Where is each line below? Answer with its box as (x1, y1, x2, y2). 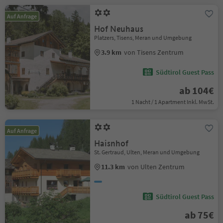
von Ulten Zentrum (127, 162, 185, 171)
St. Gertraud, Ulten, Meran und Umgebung (94, 148, 200, 156)
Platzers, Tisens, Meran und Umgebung (94, 34, 192, 41)
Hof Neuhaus (94, 24, 144, 34)
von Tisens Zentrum (124, 48, 184, 57)
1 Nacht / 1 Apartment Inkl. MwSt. (131, 98, 214, 106)
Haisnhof (94, 138, 129, 149)
